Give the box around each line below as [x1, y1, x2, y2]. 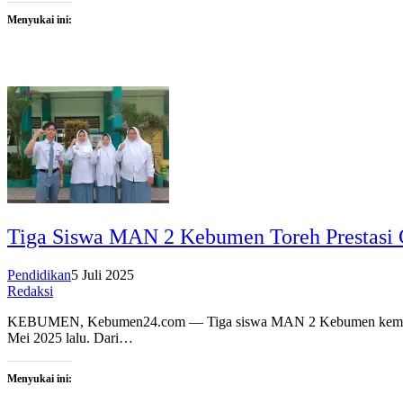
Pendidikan [7, 266, 71, 282]
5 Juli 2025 [71, 266, 134, 282]
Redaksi [7, 282, 53, 299]
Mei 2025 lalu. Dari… [7, 329, 133, 345]
